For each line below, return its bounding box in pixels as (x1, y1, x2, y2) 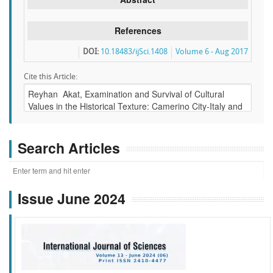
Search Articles (18, 138, 120, 158)
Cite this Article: (24, 73, 77, 81)
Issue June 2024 (18, 188, 126, 209)
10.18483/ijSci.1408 (101, 48, 168, 56)
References (114, 24, 161, 37)
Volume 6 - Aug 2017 (175, 48, 248, 56)
